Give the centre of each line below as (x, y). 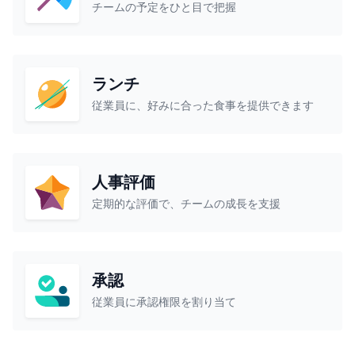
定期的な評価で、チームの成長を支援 (186, 204)
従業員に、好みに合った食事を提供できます (203, 105)
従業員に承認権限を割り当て (164, 302)
